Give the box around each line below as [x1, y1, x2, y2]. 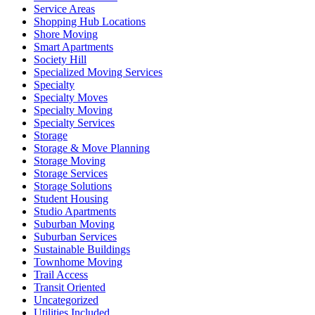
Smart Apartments [34, 40, 113, 53]
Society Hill [34, 53, 86, 65]
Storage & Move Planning [34, 141, 150, 154]
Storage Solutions [34, 179, 112, 192]
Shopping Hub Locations [34, 15, 146, 27]
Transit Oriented [34, 281, 105, 293]
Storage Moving [34, 154, 105, 167]
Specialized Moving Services [34, 65, 162, 78]
